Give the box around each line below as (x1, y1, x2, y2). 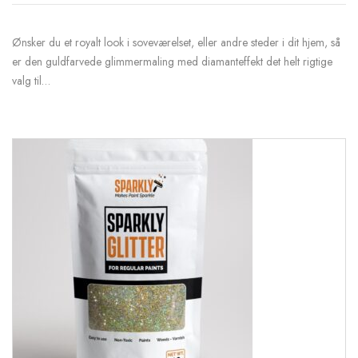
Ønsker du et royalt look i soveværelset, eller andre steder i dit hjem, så (12, 34, 340, 50)
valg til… (12, 72, 50, 89)
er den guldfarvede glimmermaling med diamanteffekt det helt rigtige (12, 53, 332, 70)
